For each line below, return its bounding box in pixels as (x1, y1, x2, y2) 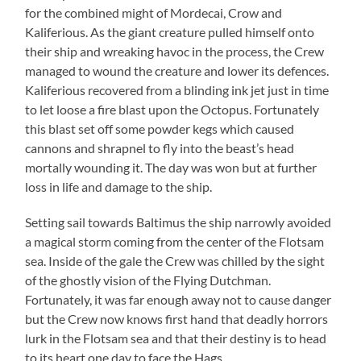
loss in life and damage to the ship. (25, 178, 213, 194)
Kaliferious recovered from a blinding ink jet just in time (25, 81, 330, 98)
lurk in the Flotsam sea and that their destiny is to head (25, 330, 327, 346)
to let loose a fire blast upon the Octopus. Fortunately (25, 101, 320, 117)
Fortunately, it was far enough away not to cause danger (25, 291, 332, 307)
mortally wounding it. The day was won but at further (25, 159, 317, 175)
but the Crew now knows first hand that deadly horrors (25, 310, 329, 326)
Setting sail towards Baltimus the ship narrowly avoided (25, 214, 332, 230)
